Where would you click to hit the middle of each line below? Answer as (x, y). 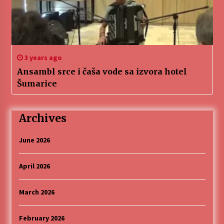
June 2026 (34, 140)
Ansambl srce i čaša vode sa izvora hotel (102, 72)
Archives (42, 118)
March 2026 (36, 192)
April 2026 (34, 166)
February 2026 (41, 218)
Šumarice (37, 84)
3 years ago (42, 58)
